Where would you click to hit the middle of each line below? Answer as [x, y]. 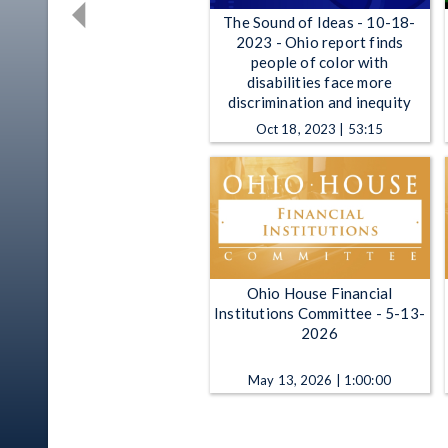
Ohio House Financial [319, 292]
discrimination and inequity [319, 102]
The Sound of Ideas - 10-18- [319, 22]
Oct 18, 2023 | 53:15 [319, 129]
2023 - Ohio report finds [319, 42]
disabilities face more [319, 82]
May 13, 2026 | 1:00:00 [319, 379]
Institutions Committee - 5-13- [319, 312]
